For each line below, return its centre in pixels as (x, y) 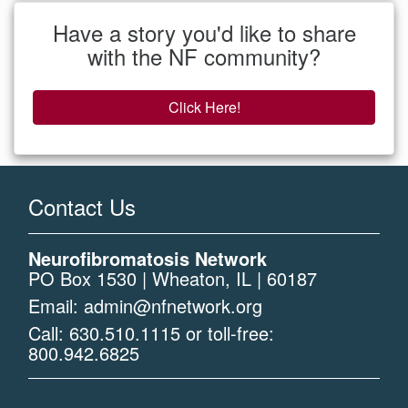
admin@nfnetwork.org (173, 306)
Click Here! (204, 107)
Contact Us (82, 207)
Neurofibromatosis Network (148, 259)
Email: (56, 306)
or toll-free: (227, 333)
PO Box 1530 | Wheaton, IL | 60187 (173, 279)
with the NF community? (204, 56)
